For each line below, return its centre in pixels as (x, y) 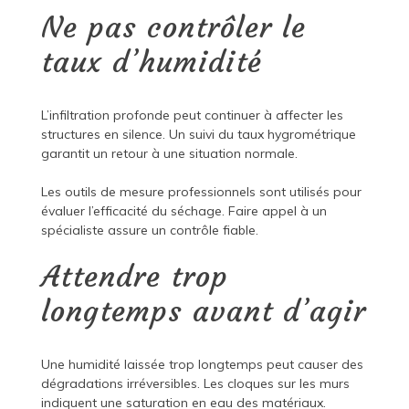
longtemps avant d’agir (203, 312)
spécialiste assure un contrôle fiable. (149, 231)
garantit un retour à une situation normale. (169, 154)
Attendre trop (134, 277)
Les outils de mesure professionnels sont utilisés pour (201, 192)
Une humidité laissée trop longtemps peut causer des (202, 365)
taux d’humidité (151, 63)
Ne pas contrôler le (173, 28)
